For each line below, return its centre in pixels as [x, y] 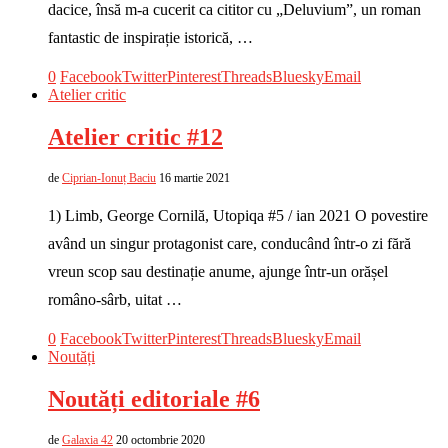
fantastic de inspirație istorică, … [150, 38]
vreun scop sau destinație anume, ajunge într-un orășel [218, 272]
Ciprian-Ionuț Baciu [109, 178]
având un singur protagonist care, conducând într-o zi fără [229, 244]
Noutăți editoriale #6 [154, 399]
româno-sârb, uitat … [115, 300]
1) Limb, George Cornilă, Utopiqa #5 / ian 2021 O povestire [238, 216]
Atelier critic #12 [135, 137]
